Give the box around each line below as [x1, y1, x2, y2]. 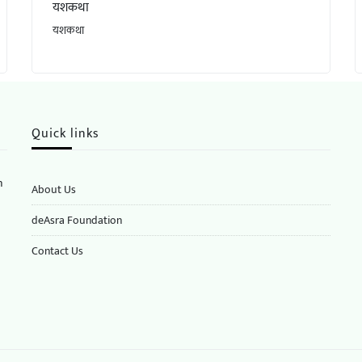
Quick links [31, 122, 99, 145]
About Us [31, 179, 76, 199]
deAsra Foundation [31, 210, 122, 229]
